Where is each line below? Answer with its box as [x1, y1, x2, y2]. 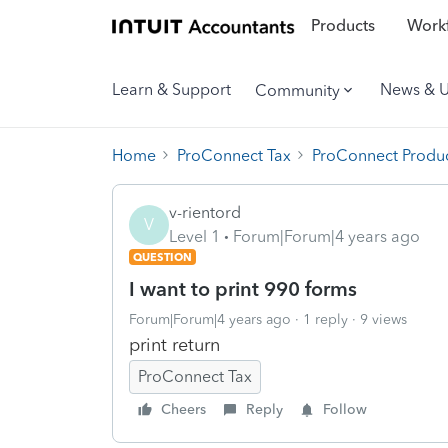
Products [310, 16, 375, 36]
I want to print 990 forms [129, 276, 357, 301]
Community [255, 80, 340, 100]
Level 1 [169, 226, 220, 246]
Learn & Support [112, 80, 231, 99]
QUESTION [133, 249, 192, 264]
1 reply [303, 310, 348, 328]
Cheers [161, 400, 206, 418]
